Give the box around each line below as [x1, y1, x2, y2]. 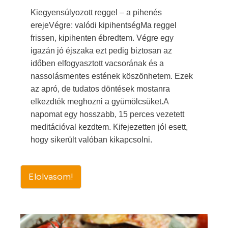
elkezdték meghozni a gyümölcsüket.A [31, 97, 168, 106]
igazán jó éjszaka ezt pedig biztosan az [31, 46, 172, 55]
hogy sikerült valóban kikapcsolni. [31, 135, 152, 144]
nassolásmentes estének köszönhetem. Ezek [31, 72, 193, 80]
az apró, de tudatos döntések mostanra [31, 84, 170, 93]
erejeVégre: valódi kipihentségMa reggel [31, 21, 177, 30]
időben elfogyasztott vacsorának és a [31, 59, 164, 68]
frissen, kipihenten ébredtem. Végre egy [31, 34, 174, 42]
